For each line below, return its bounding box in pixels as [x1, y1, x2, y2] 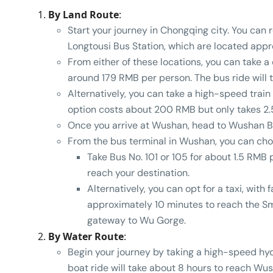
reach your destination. [87, 166, 190, 180]
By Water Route [48, 230, 124, 244]
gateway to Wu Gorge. [87, 214, 186, 227]
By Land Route [48, 8, 119, 22]
